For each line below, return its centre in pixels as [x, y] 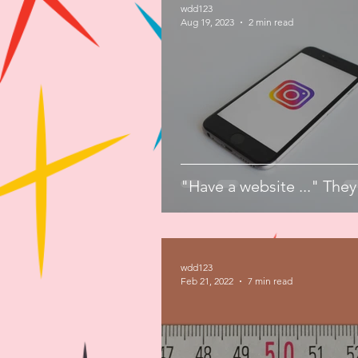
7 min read [270, 281]
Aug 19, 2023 [207, 22]
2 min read [271, 22]
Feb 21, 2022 [207, 281]
